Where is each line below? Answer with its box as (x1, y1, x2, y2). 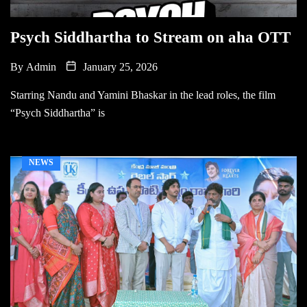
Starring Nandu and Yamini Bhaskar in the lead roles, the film (10, 88, 275, 101)
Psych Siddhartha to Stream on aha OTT (10, 28, 291, 46)
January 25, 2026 (80, 60, 158, 73)
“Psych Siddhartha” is (10, 106, 105, 119)
